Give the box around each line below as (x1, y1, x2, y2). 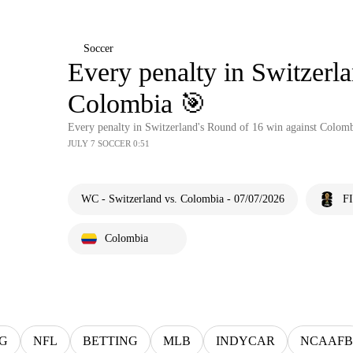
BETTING (83, 334, 138, 347)
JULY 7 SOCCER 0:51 (68, 139, 150, 148)
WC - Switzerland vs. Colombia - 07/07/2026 (81, 193, 284, 205)
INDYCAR (216, 334, 275, 347)
